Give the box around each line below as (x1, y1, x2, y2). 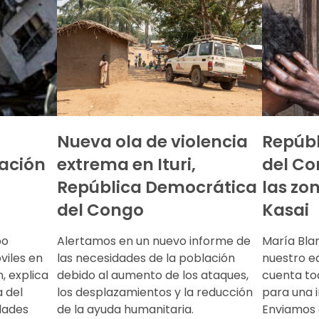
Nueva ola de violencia (57, 130, 248, 153)
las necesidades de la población (57, 249, 235, 266)
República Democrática (57, 175, 257, 199)
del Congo (57, 198, 144, 221)
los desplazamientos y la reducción (57, 283, 253, 300)
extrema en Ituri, (57, 152, 196, 176)
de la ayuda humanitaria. (57, 300, 194, 318)
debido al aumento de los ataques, (57, 266, 249, 283)
